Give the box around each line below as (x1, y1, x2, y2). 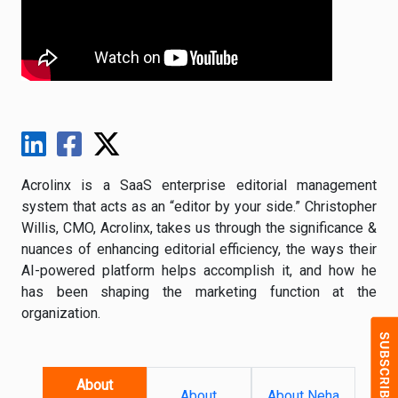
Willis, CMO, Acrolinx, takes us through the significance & (21, 219, 377, 236)
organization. (21, 305, 100, 322)
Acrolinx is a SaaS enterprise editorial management (21, 177, 377, 194)
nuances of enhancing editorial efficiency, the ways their (21, 241, 377, 258)
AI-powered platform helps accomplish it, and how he (21, 262, 377, 279)
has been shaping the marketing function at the (21, 283, 377, 300)
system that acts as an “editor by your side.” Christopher (21, 198, 377, 215)
